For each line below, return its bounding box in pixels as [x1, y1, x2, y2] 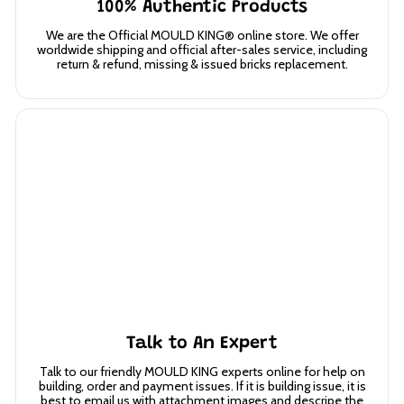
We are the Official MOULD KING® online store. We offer [45, 26, 359, 43]
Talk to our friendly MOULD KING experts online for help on [39, 363, 365, 381]
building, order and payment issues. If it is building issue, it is [38, 378, 366, 395]
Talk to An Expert [126, 335, 278, 353]
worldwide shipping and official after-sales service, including [37, 41, 367, 58]
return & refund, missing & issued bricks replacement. [56, 55, 348, 72]
